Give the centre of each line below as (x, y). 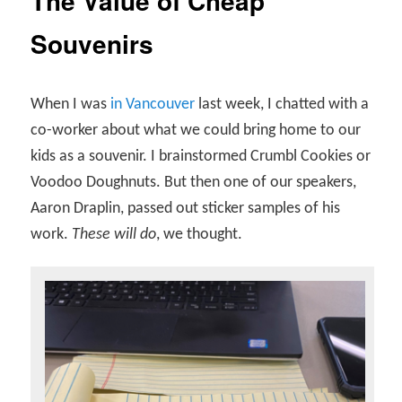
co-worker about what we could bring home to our (196, 131)
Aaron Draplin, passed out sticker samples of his (186, 209)
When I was (71, 105)
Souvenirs (92, 43)
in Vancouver (153, 105)
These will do (114, 235)
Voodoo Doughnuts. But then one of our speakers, (194, 183)
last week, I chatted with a (282, 105)
